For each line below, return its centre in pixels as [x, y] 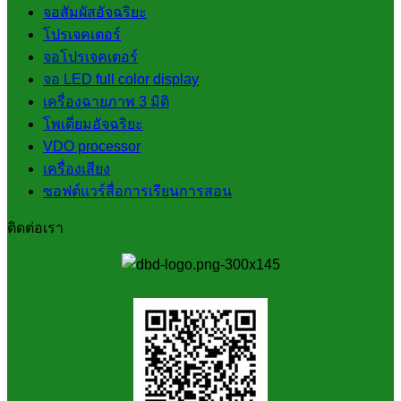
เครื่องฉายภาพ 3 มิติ [106, 101]
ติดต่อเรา [35, 227]
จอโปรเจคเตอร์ [90, 56]
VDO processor [92, 146]
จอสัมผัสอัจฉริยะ [95, 12]
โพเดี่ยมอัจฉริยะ [93, 124]
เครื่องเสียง [77, 168]
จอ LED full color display [121, 79]
